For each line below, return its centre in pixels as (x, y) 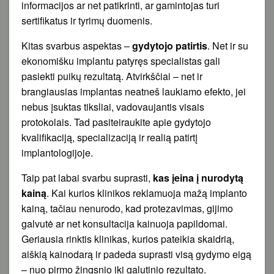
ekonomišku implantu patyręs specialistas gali (121, 61)
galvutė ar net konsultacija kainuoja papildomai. (124, 223)
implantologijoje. (57, 152)
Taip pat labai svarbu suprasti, (87, 177)
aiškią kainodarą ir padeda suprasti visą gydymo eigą (136, 254)
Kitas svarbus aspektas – (77, 45)
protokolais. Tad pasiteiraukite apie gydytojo (116, 122)
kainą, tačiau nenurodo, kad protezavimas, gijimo (127, 208)
